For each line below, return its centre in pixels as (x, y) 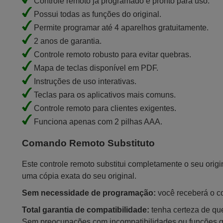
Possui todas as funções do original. (97, 14)
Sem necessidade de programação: (89, 193)
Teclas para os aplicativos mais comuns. (104, 95)
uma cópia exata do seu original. (79, 176)
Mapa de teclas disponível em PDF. (95, 68)
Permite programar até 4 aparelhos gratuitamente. (120, 27)
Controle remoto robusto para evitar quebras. (112, 54)
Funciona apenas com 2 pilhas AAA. (97, 121)
